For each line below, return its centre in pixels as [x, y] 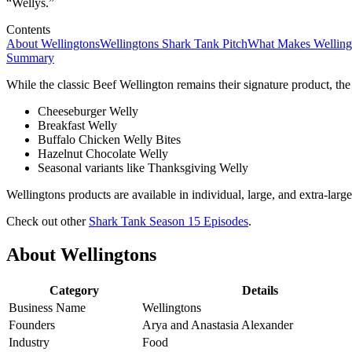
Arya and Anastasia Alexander [218, 324]
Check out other [48, 221]
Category [74, 290]
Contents [28, 29]
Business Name [47, 307]
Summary [30, 57]
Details [260, 290]
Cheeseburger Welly [88, 111]
